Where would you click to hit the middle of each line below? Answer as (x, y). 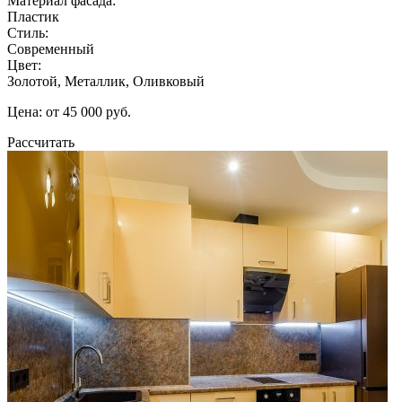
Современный (51, 48)
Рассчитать (41, 142)
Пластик (33, 16)
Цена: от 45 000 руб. (69, 111)
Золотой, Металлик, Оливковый (106, 81)
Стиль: (28, 32)
